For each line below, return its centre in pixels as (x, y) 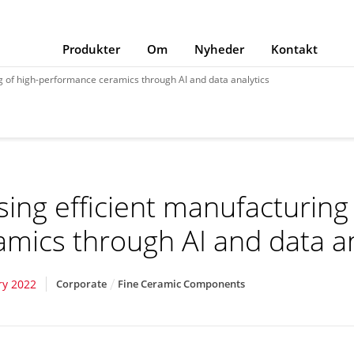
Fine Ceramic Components (182, 283)
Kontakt (294, 49)
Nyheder (219, 49)
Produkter (91, 49)
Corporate (82, 283)
